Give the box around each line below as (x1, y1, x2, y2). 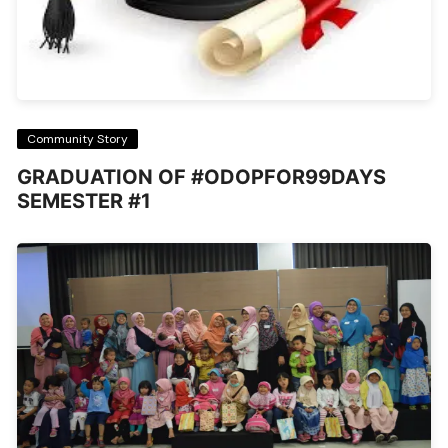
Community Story (27, 130, 129, 147)
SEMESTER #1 (17, 188, 152, 213)
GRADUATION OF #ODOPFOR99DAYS (17, 164, 387, 189)
